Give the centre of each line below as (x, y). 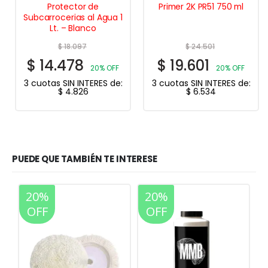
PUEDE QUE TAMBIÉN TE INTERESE (85, 159)
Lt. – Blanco (73, 28)
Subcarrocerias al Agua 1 (73, 17)
